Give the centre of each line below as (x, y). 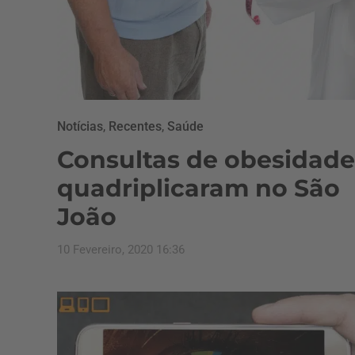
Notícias (80, 126)
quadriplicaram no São (198, 188)
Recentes (135, 126)
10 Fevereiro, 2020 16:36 (121, 250)
